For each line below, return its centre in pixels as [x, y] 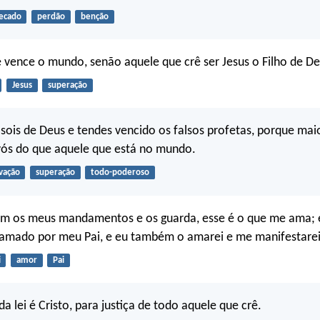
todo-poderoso [120, 173]
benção [94, 16]
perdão [51, 16]
